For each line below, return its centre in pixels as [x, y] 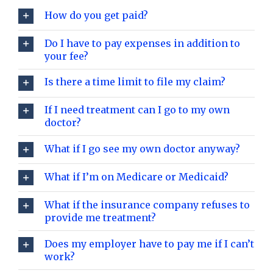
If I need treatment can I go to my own [137, 110]
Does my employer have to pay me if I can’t [149, 244]
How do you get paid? [96, 15]
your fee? [66, 56]
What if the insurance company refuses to [147, 205]
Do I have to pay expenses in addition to [142, 43]
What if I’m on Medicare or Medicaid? [136, 177]
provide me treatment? [100, 218]
